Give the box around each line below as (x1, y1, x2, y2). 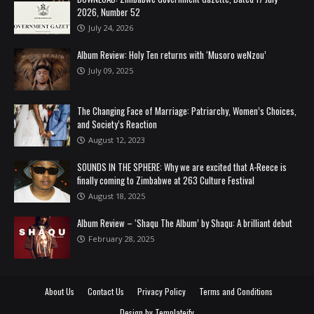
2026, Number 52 (77, 5, 140, 19)
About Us (45, 285, 74, 297)
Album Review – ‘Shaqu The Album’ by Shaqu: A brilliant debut (77, 216, 292, 230)
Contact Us (88, 285, 124, 297)
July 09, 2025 (88, 65, 133, 76)
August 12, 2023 (88, 135, 145, 145)
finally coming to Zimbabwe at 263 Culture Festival (77, 173, 254, 187)
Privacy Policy (137, 285, 186, 297)
